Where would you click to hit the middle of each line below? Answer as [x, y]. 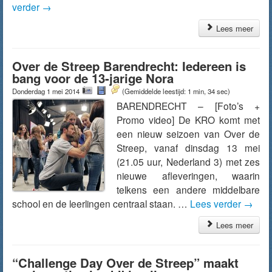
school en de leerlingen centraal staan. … [101, 203]
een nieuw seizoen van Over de [188, 134]
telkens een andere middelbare [188, 189]
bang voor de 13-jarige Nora [93, 78]
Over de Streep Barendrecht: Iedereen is [129, 66]
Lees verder [217, 203]
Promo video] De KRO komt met [188, 120]
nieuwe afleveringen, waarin [188, 175]
